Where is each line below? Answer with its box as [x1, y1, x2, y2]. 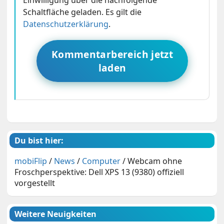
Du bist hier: [14, 134, 64, 146]
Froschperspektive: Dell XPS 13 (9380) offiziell [14, 166, 184, 177]
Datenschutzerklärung [23, 18, 109, 29]
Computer [82, 155, 121, 166]
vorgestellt [14, 177, 55, 188]
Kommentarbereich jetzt [51, 47, 173, 61]
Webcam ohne [127, 155, 182, 166]
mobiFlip [14, 155, 47, 166]
